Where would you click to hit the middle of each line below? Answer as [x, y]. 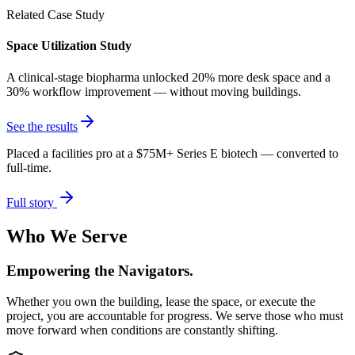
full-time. [29, 167]
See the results [42, 126]
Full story [32, 202]
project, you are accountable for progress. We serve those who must [175, 316]
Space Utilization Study [69, 46]
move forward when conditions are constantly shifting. [142, 330]
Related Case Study [55, 15]
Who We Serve [67, 236]
